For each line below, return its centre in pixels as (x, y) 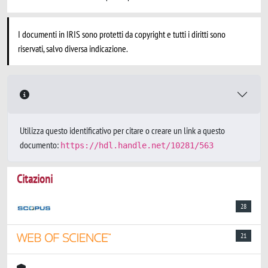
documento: (40, 145)
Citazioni (35, 179)
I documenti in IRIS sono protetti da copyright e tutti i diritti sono (122, 34)
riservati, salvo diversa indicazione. (73, 48)
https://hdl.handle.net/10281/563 (137, 145)
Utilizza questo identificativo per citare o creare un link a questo (122, 130)
